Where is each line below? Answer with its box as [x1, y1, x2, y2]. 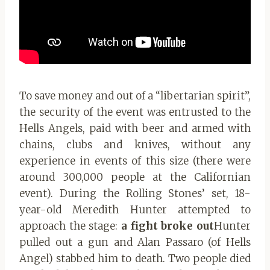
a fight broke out [121, 219, 214, 233]
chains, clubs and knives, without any [19, 138, 251, 152]
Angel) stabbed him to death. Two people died [19, 252, 251, 266]
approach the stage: [19, 219, 121, 233]
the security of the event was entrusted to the [19, 105, 251, 119]
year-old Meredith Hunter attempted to [19, 203, 251, 217]
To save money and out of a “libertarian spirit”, [19, 89, 251, 103]
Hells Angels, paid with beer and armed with [19, 122, 251, 136]
